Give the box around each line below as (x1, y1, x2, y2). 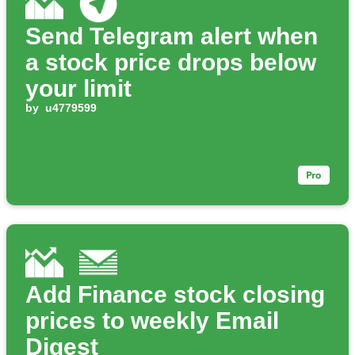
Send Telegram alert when (25, 23, 318, 50)
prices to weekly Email (25, 307, 279, 334)
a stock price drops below (25, 49, 316, 76)
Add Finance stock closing (25, 281, 325, 308)
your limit (25, 75, 132, 102)
